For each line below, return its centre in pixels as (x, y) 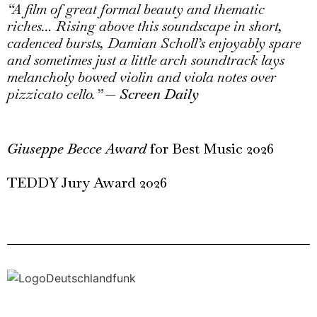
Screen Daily (159, 94)
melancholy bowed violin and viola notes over (142, 77)
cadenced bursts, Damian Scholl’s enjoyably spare (154, 43)
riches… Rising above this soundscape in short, (145, 26)
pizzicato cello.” (54, 94)
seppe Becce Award (88, 148)
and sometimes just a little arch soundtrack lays (146, 60)
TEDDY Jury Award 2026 (87, 182)
